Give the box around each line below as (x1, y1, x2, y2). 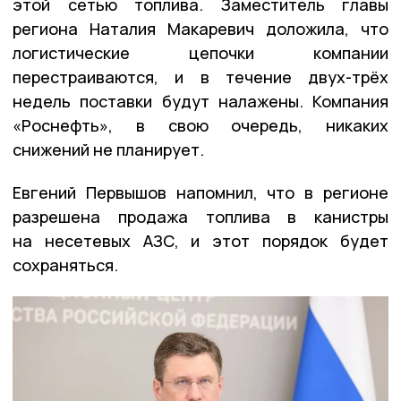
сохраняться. (13, 253, 118, 276)
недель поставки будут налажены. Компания (13, 90, 388, 112)
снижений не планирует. (13, 138, 204, 160)
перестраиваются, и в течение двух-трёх (13, 65, 388, 88)
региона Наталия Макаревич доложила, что (13, 17, 388, 39)
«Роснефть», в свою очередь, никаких (13, 114, 388, 136)
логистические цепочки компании (13, 41, 388, 64)
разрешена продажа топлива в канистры (13, 205, 388, 227)
